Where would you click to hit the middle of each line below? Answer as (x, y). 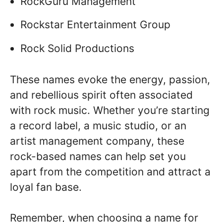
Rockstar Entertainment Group (95, 25)
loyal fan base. (46, 187)
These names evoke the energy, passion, (110, 79)
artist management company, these (97, 141)
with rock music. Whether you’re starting (110, 110)
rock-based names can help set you (98, 156)
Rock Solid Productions (77, 49)
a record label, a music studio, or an (98, 125)
